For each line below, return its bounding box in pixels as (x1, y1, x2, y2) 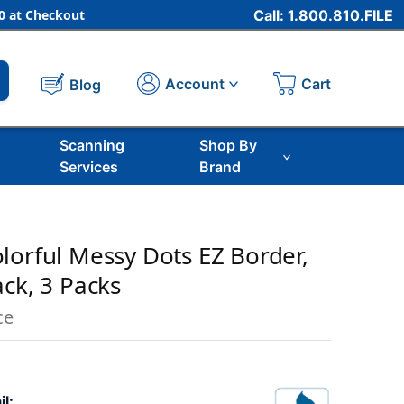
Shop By (199, 136, 258, 154)
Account (164, 75, 225, 94)
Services (59, 158, 118, 176)
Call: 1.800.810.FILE (253, 5, 393, 24)
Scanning (59, 136, 124, 154)
